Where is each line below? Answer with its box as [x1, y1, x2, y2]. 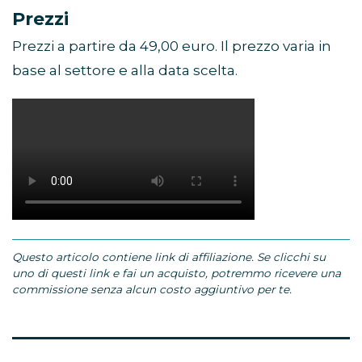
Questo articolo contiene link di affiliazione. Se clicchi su [12, 312, 326, 326]
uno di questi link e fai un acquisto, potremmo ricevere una [12, 328, 341, 342]
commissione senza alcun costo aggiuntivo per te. [12, 344, 292, 358]
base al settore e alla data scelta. [12, 62, 238, 79]
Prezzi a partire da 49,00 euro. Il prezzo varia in [12, 38, 331, 55]
